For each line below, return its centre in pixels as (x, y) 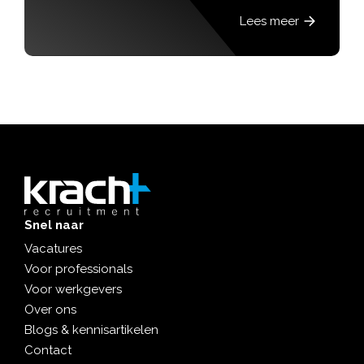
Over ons (50, 309)
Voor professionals (78, 269)
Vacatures (53, 248)
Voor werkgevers (73, 289)
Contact (48, 350)
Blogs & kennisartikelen (91, 329)
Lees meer (262, 21)
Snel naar (54, 225)
